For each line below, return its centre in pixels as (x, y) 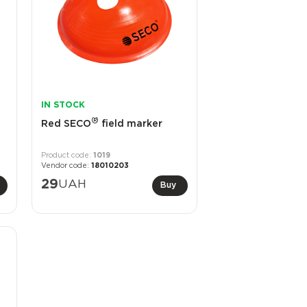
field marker (130, 124)
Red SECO (66, 124)
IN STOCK (63, 106)
